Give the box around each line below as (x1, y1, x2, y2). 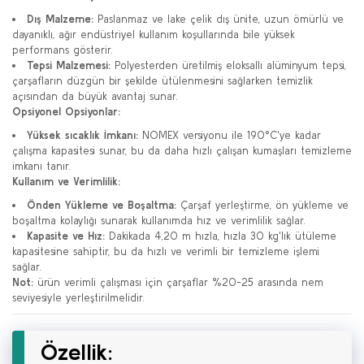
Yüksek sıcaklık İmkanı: (27, 129, 138, 141)
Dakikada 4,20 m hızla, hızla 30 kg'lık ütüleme (105, 230, 336, 242)
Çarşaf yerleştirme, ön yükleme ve (176, 199, 349, 211)
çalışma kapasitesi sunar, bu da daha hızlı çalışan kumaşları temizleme (12, 145, 352, 157)
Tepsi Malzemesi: (27, 59, 110, 71)
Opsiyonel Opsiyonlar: (12, 106, 120, 118)
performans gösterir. (12, 44, 113, 56)
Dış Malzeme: (27, 13, 93, 25)
